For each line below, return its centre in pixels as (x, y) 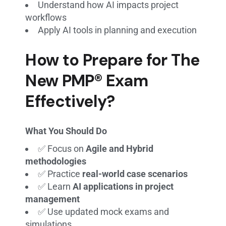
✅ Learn (55, 186)
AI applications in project (123, 186)
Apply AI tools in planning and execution (118, 30)
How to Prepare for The (112, 60)
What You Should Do (66, 131)
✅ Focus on (62, 148)
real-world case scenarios (135, 174)
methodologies (56, 161)
